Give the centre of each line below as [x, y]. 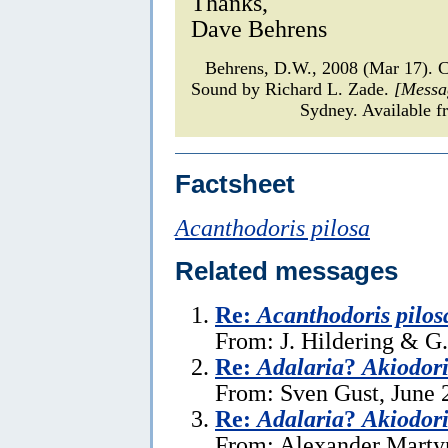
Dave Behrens [259, 28]
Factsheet [235, 183]
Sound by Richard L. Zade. [292, 88]
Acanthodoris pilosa [272, 227]
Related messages [286, 270]
